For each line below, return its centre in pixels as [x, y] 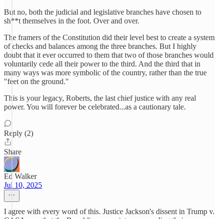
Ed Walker [20, 176]
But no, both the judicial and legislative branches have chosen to [103, 12]
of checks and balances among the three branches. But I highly [100, 46]
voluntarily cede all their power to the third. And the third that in [102, 64]
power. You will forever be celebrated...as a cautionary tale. [95, 107]
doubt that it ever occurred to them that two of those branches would [109, 55]
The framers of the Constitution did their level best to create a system [109, 37]
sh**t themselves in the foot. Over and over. [72, 21]
